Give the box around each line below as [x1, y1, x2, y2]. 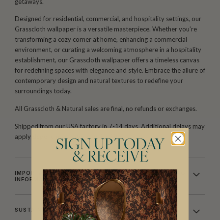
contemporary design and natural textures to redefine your [15, 77, 183, 85]
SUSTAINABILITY [15, 206, 67, 213]
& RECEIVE [72, 150, 148, 165]
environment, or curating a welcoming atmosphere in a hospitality [15, 46, 201, 54]
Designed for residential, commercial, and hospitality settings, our [15, 15, 201, 23]
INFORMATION [15, 175, 58, 183]
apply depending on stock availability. [15, 132, 122, 140]
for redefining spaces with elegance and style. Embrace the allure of [15, 66, 205, 75]
